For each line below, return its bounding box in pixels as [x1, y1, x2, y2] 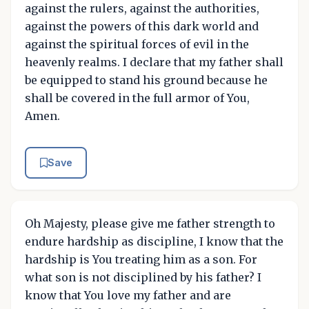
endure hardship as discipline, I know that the [25, 234, 283, 248]
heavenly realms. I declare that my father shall [25, 55, 283, 70]
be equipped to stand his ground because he [25, 73, 268, 88]
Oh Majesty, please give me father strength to [25, 216, 275, 230]
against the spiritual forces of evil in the [25, 37, 249, 52]
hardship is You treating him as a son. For [25, 252, 257, 266]
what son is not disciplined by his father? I [25, 270, 261, 284]
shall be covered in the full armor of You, [25, 91, 250, 106]
